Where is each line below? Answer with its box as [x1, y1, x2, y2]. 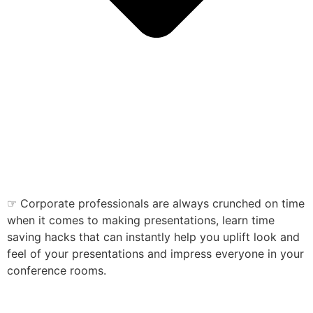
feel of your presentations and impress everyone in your [7, 246, 304, 261]
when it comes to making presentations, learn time [7, 212, 275, 227]
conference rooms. [7, 263, 110, 277]
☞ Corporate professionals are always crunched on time [7, 196, 305, 210]
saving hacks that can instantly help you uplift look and [7, 229, 300, 244]
